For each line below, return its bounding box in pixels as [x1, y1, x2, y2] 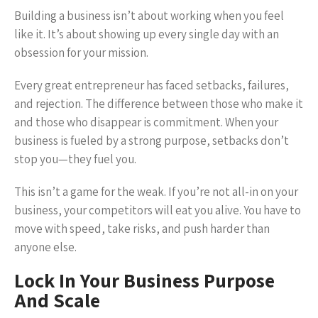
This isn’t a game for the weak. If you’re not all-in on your [14, 184, 298, 199]
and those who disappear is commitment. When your [14, 114, 278, 130]
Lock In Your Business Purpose [14, 267, 275, 293]
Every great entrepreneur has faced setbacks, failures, [14, 77, 289, 93]
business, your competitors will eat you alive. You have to [14, 202, 301, 218]
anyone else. [14, 239, 77, 255]
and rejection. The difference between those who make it [14, 96, 303, 111]
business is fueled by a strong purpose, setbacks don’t [14, 133, 289, 148]
